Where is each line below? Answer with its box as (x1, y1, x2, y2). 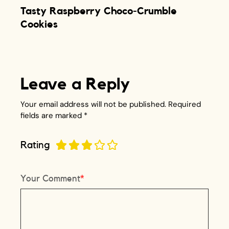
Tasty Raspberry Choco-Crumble (20, 6, 177, 16)
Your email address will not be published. (20, 99, 167, 109)
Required (168, 99, 201, 109)
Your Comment (20, 173, 81, 183)
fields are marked (20, 110, 84, 121)
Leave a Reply (20, 76, 130, 93)
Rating (20, 140, 51, 150)
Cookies (20, 19, 58, 30)
